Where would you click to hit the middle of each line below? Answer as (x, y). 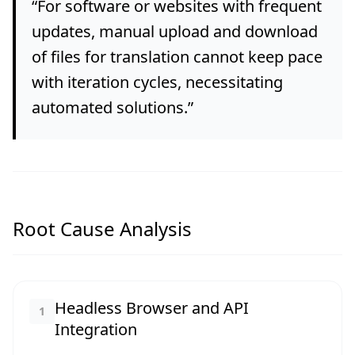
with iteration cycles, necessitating (157, 82)
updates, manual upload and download (175, 31)
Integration (96, 329)
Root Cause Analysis (102, 229)
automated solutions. (110, 107)
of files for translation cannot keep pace (177, 57)
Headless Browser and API (152, 308)
